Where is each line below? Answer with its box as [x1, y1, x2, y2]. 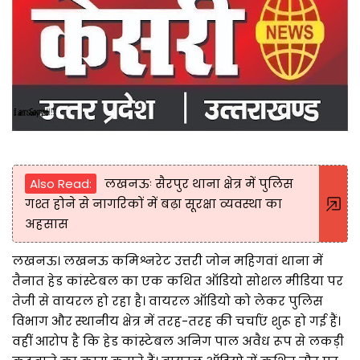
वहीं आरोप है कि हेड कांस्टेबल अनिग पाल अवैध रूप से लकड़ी [12, 332, 344, 350]
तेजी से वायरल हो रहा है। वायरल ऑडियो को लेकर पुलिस [12, 292, 323, 309]
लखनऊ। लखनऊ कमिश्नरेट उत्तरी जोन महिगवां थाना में [12, 252, 323, 269]
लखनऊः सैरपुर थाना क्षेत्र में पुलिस [104, 174, 293, 192]
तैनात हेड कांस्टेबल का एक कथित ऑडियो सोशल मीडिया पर [12, 272, 343, 289]
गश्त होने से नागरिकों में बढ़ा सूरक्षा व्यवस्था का [25, 194, 282, 212]
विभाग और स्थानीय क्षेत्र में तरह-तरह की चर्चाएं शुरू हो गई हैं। [12, 312, 341, 329]
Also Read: [30, 174, 92, 192]
